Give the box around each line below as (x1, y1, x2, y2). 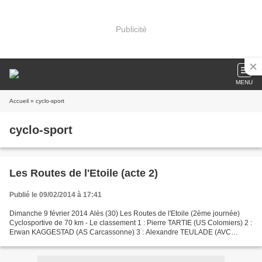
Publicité (115, 24, 147, 34)
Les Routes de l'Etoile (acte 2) (9, 167, 158, 179)
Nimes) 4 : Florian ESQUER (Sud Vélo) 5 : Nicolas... (9, 237, 173, 246)
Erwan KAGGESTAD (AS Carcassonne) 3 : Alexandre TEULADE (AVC (9, 228, 231, 236)
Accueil (9, 98, 29, 104)
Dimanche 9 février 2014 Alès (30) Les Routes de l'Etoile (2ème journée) (9, 209, 240, 218)
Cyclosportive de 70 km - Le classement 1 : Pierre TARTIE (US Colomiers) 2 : (9, 219, 252, 227)
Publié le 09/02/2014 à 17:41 (9, 191, 102, 199)
